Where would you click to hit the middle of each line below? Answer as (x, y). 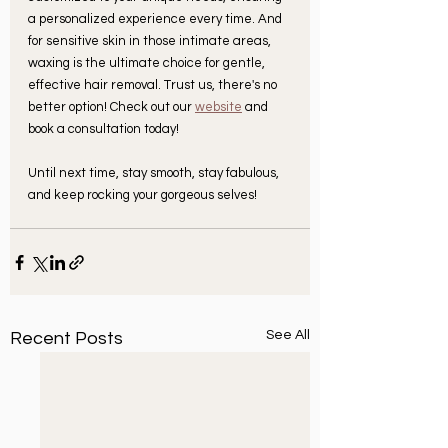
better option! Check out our (111, 107)
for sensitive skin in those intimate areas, (151, 41)
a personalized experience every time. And (156, 19)
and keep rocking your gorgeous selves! (142, 195)
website (218, 107)
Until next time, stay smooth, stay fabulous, (155, 173)
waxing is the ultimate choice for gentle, (148, 63)
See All (288, 335)
